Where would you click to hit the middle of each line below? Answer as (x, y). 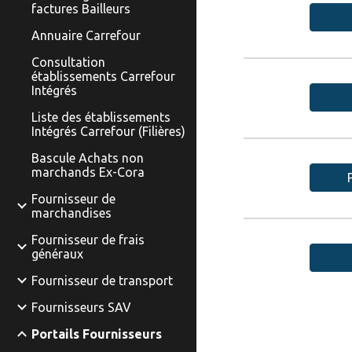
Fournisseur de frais (88, 240)
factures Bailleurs (81, 9)
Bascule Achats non (88, 158)
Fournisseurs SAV (81, 307)
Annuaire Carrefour (86, 35)
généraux (57, 254)
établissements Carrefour (103, 76)
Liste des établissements (101, 117)
